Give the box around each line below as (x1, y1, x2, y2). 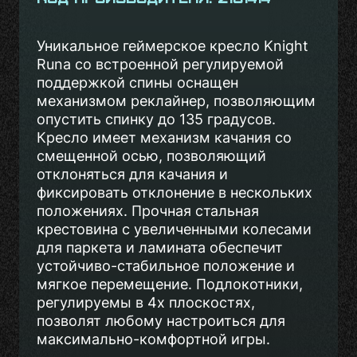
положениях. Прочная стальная (37, 202, 259, 219)
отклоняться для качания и (37, 166, 228, 182)
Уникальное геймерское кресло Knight (37, 37, 308, 54)
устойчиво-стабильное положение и (37, 257, 295, 274)
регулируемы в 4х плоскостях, (37, 294, 255, 311)
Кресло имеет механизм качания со (37, 129, 292, 146)
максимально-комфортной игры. (37, 331, 270, 347)
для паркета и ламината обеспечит (37, 239, 283, 256)
